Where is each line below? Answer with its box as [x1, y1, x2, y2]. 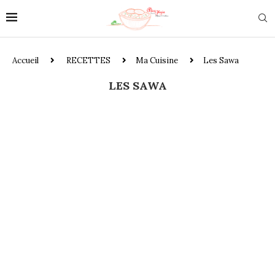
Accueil [12, 55, 39, 66]
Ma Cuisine [136, 55, 178, 66]
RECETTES [66, 55, 110, 66]
